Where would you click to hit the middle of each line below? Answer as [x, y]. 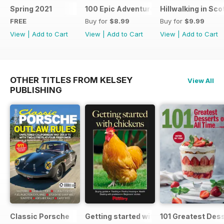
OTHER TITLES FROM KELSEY [71, 80]
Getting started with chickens [138, 216]
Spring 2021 [31, 8]
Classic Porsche [40, 216]
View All [201, 80]
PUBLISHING [36, 90]
